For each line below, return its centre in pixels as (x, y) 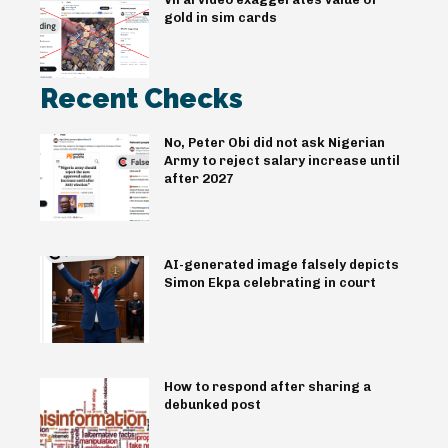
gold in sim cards (220, 17)
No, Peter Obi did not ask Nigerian (274, 142)
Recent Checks (141, 98)
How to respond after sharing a (267, 387)
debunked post (212, 405)
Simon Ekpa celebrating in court (269, 282)
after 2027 (198, 178)
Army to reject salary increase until (281, 160)
